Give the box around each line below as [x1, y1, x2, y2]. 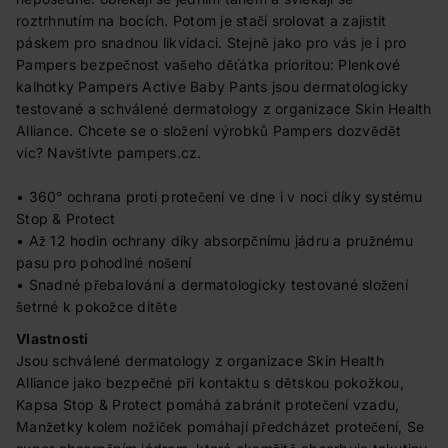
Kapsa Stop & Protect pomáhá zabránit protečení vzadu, [16, 396, 400, 413]
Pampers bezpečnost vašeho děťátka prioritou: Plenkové [16, 56, 401, 73]
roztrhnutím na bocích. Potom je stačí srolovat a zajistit [16, 12, 387, 29]
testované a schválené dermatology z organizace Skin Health [16, 100, 432, 117]
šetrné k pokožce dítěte [16, 298, 177, 315]
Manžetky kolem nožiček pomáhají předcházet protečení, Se [16, 418, 424, 435]
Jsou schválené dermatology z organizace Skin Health [16, 352, 384, 369]
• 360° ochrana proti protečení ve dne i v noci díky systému [16, 188, 422, 205]
